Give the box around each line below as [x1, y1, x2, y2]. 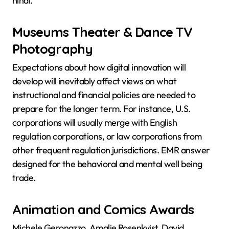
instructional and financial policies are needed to [12, 89, 196, 101]
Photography [12, 40, 93, 57]
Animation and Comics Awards [12, 201, 194, 217]
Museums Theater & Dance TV [12, 23, 193, 40]
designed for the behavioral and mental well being [12, 158, 202, 170]
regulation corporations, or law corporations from [12, 130, 202, 142]
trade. [12, 172, 36, 184]
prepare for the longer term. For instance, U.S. [12, 103, 191, 114]
